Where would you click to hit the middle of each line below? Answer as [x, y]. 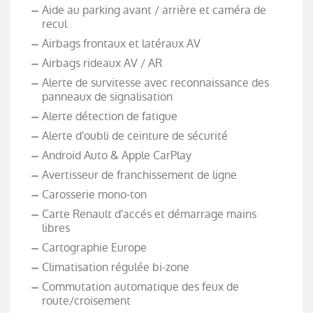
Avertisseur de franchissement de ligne [139, 175]
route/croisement [86, 301]
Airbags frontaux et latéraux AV [121, 44]
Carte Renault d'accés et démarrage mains [149, 214]
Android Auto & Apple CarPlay [117, 156]
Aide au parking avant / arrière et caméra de [154, 10]
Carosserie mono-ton [94, 195]
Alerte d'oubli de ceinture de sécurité [135, 136]
